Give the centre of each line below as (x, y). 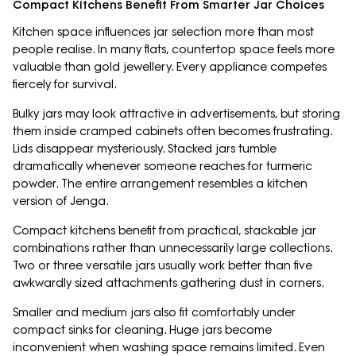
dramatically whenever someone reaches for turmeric (163, 166)
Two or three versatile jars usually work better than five (163, 266)
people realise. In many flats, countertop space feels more (174, 50)
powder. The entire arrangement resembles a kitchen (160, 184)
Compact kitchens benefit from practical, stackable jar (164, 231)
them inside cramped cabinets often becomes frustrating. (172, 132)
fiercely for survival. (65, 85)
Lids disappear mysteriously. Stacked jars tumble (145, 149)
